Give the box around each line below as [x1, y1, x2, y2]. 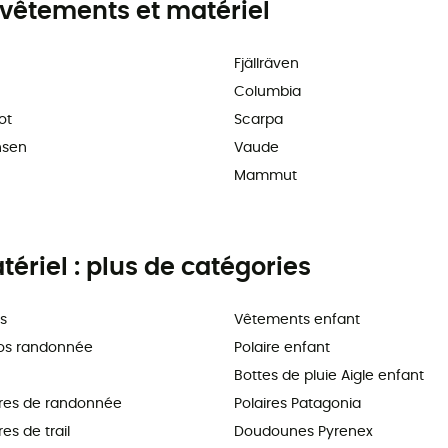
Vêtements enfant [234, 313, 360, 328]
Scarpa [234, 113, 283, 128]
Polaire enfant [234, 341, 330, 356]
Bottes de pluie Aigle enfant [234, 369, 424, 384]
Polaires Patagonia [234, 397, 361, 412]
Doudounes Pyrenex [234, 425, 373, 440]
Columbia [234, 85, 301, 100]
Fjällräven [234, 57, 299, 72]
